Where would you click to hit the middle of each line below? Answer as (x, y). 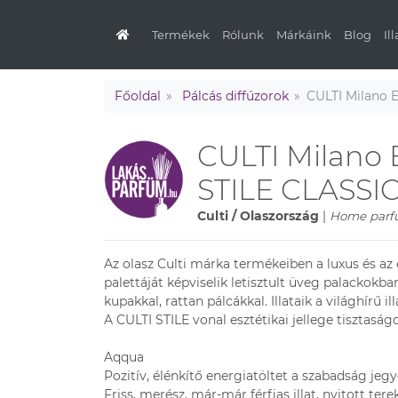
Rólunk (243, 35)
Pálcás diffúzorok (235, 96)
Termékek (181, 35)
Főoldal (138, 96)
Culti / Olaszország (258, 216)
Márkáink (304, 35)
